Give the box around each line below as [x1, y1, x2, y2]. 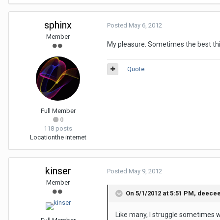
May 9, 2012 [129, 167, 162, 175]
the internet [55, 134, 86, 141]
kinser [45, 165, 71, 177]
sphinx [44, 19, 72, 31]
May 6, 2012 [129, 22, 162, 29]
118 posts [44, 125, 72, 132]
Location [29, 134, 55, 141]
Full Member [40, 107, 76, 114]
